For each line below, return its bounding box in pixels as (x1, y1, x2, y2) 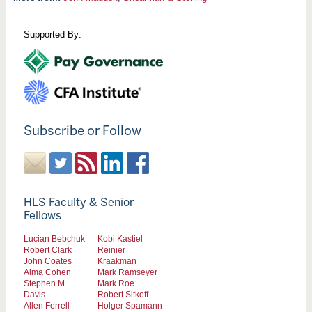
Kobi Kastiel (97, 233, 143, 243)
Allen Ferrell (23, 300, 70, 310)
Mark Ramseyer (97, 267, 157, 276)
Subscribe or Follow (23, 123, 141, 139)
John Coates (23, 256, 72, 265)
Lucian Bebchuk (23, 233, 85, 243)
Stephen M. (23, 278, 67, 288)
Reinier (97, 244, 125, 254)
